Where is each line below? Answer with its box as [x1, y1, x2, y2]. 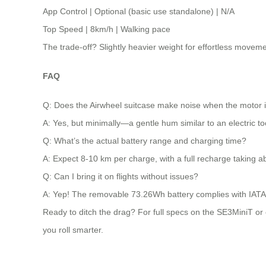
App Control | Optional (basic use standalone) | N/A [43, 7, 235, 17]
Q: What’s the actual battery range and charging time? [43, 135, 246, 145]
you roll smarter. [43, 224, 103, 235]
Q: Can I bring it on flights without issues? [43, 171, 198, 181]
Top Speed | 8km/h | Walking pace [43, 24, 170, 34]
